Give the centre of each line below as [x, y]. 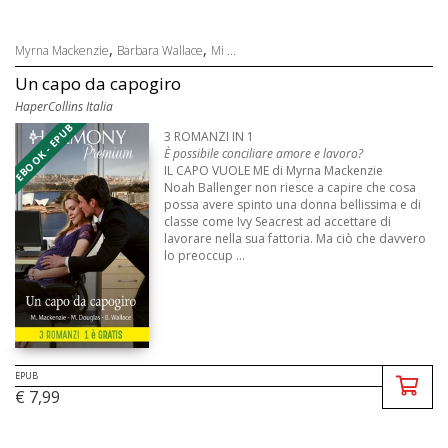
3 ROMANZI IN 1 [209, 136]
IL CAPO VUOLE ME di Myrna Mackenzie [274, 170]
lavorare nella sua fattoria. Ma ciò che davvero [295, 238]
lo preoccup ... [205, 255]
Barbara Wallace [160, 50]
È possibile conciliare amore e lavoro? [264, 153]
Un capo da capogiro [98, 83]
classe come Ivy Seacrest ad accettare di [278, 221]
